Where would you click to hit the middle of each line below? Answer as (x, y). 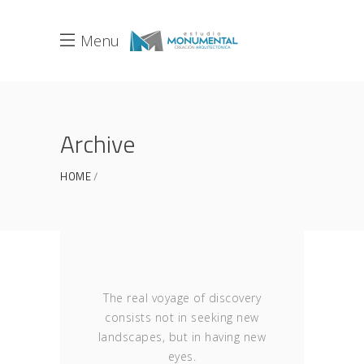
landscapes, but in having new (182, 337)
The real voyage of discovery (182, 298)
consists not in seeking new (182, 317)
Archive (97, 144)
